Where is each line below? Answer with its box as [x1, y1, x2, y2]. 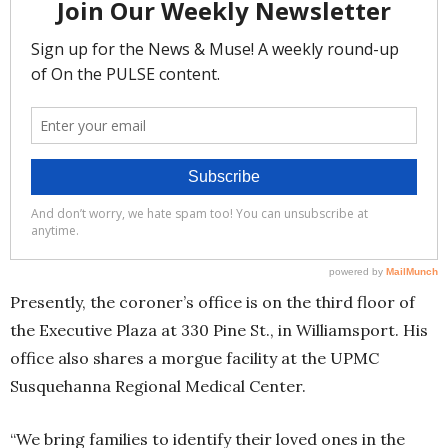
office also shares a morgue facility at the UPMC [10, 348, 379, 369]
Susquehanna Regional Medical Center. [10, 376, 310, 397]
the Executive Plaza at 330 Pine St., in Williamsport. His [10, 320, 428, 341]
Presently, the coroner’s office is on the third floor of [10, 292, 415, 313]
